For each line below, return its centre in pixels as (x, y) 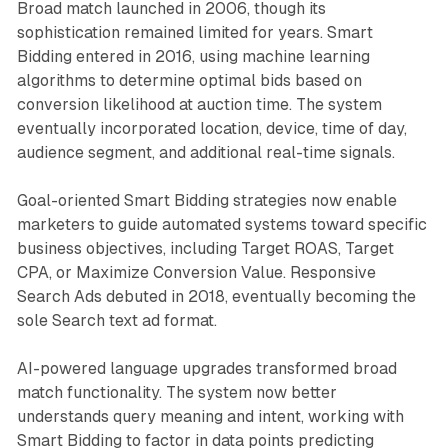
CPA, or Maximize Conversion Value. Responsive (196, 272)
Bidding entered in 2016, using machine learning (193, 56)
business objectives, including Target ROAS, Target (205, 248)
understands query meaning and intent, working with (210, 416)
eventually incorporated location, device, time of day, (211, 128)
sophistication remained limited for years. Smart (194, 32)
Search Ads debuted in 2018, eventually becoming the (216, 296)
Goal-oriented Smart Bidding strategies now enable (206, 200)
